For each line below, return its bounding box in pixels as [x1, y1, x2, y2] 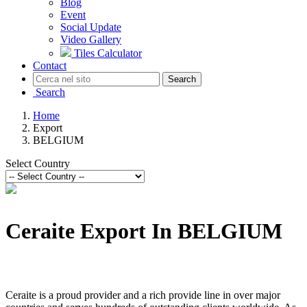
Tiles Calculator [74, 47, 142, 59]
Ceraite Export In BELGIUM [5, 218, 282, 243]
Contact [33, 59, 66, 71]
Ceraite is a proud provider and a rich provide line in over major [5, 288, 280, 301]
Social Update [60, 21, 121, 33]
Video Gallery [60, 33, 121, 45]
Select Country [5, 157, 70, 169]
